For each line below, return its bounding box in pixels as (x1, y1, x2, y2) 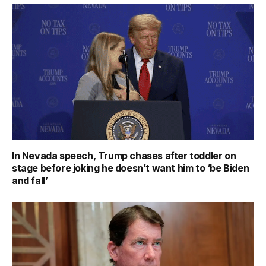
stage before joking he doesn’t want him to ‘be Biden (12, 162, 249, 175)
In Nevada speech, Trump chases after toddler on (12, 150, 236, 162)
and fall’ (12, 175, 48, 187)
